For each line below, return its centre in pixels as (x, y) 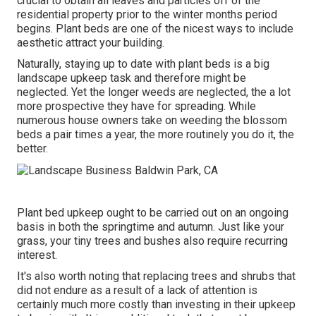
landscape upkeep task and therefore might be (132, 78)
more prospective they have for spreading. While (136, 107)
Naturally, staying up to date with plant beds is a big (143, 64)
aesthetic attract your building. (91, 43)
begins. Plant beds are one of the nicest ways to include (155, 29)
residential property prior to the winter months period (147, 15)
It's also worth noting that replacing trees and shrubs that (156, 276)
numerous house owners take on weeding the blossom (152, 121)
